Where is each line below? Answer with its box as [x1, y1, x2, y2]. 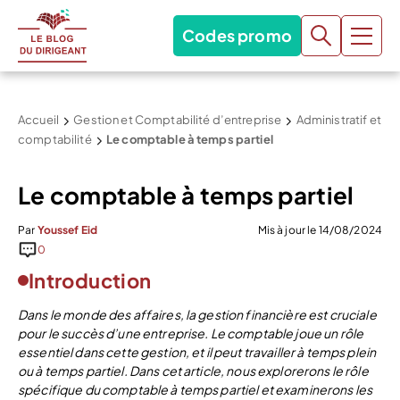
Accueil [18, 112, 59, 127]
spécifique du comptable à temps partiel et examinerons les [18, 381, 373, 397]
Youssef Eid [37, 223, 98, 237]
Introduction [29, 268, 152, 293]
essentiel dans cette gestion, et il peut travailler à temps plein [18, 344, 377, 360]
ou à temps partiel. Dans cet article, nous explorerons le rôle [18, 362, 369, 379]
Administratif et [296, 112, 381, 127]
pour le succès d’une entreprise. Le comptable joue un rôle [18, 325, 364, 341]
